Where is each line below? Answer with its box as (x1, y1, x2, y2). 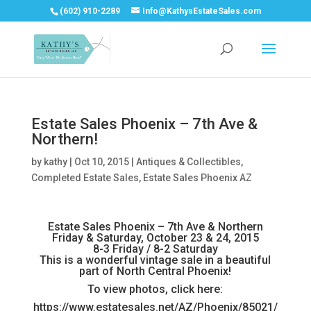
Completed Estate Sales (31, 172, 139, 183)
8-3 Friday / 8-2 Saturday (92, 242, 218, 255)
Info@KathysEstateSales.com (142, 6, 261, 16)
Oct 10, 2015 (74, 156, 129, 167)
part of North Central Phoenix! (79, 264, 232, 278)
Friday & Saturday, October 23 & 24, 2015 (51, 231, 259, 244)
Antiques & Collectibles (135, 156, 241, 167)
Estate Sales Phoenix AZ (142, 172, 252, 183)
